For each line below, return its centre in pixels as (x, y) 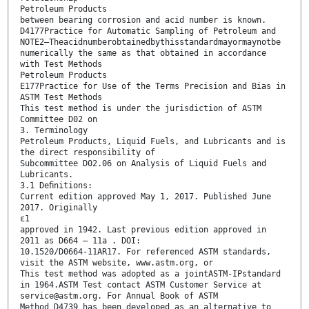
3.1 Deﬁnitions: (56, 186)
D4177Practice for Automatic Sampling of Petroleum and (148, 31)
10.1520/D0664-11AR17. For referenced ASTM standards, (146, 252)
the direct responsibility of (88, 153)
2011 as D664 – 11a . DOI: (80, 241)
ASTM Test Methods (61, 98)
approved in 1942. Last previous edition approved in (143, 230)
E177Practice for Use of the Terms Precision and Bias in (153, 87)
